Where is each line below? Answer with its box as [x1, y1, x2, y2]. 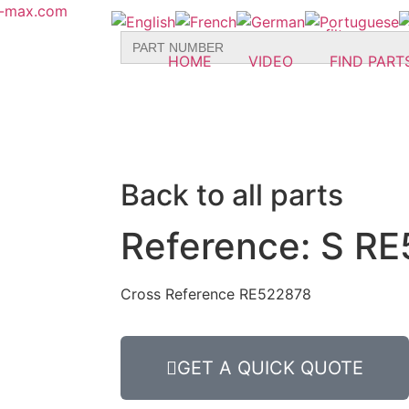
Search [120, 28, 167, 47]
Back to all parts [121, 177, 343, 213]
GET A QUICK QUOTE [177, 357, 363, 380]
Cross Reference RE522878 [121, 285, 311, 303]
